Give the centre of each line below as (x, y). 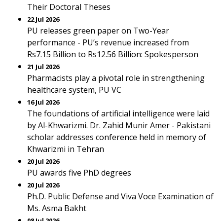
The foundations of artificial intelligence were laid (118, 113)
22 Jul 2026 (43, 19)
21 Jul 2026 (43, 67)
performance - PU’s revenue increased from (108, 42)
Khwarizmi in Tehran (66, 149)
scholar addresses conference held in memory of (117, 137)
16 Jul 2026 (43, 102)
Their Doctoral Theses (69, 7)
